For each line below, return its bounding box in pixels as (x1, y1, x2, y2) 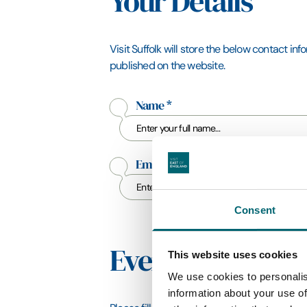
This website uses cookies (167, 249, 297, 261)
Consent (234, 204, 275, 216)
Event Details (110, 243, 263, 279)
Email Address (136, 157, 208, 172)
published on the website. (110, 59, 225, 72)
